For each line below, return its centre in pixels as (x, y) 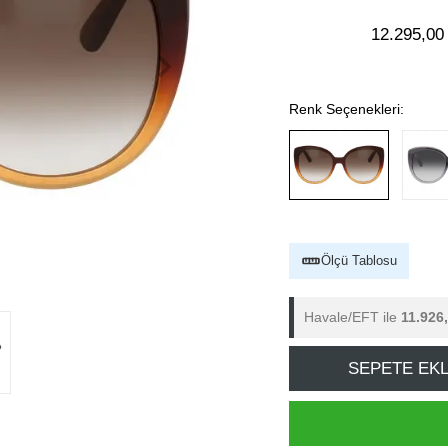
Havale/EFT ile (352, 317)
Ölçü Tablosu (359, 260)
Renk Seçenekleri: (346, 109)
